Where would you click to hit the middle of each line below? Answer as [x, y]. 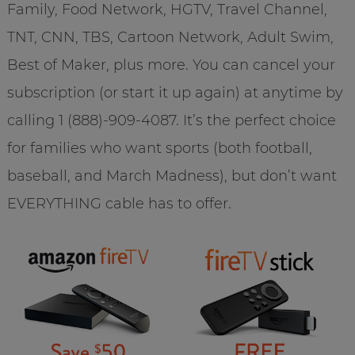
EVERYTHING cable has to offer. [119, 204]
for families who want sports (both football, [159, 149]
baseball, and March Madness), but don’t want [172, 176]
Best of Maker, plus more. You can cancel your [171, 65]
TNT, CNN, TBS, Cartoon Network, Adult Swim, [170, 38]
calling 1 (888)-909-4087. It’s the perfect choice [171, 121]
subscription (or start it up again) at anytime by [175, 93]
